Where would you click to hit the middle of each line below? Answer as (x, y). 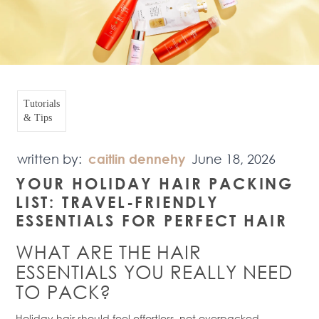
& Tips (38, 118)
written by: (51, 159)
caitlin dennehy (138, 159)
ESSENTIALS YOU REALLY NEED (154, 272)
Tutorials (42, 104)
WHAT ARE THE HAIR (109, 252)
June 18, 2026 (234, 159)
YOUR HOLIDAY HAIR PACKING (155, 184)
